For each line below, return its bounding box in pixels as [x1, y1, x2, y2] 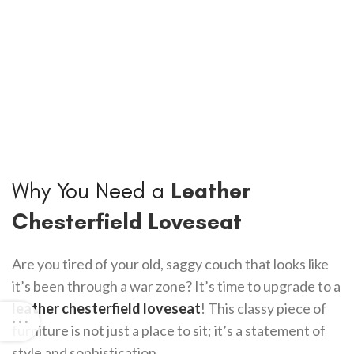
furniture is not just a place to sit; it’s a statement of [12, 322, 326, 339]
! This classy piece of [201, 299, 326, 317]
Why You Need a [12, 177, 171, 204]
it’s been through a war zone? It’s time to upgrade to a [12, 277, 341, 295]
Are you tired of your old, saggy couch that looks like [12, 255, 329, 273]
